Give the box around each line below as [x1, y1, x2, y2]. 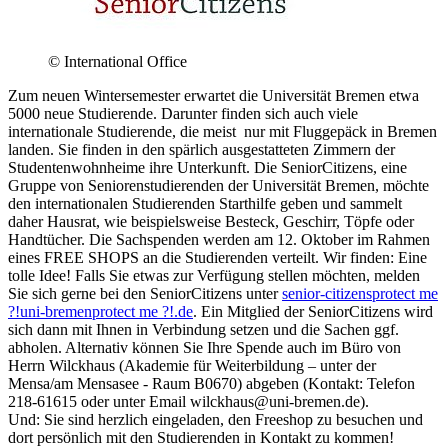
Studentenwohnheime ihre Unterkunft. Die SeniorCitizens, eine [8, 158, 407, 176]
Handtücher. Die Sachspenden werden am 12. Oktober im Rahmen [8, 230, 430, 248]
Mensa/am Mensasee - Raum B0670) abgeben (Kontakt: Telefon [8, 374, 415, 392]
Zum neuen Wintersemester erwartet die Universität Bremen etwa [8, 86, 419, 104]
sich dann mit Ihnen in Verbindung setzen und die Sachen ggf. [8, 320, 399, 338]
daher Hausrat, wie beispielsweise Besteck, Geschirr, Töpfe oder [8, 212, 414, 230]
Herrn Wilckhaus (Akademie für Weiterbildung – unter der [8, 356, 376, 374]
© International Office [48, 52, 187, 70]
